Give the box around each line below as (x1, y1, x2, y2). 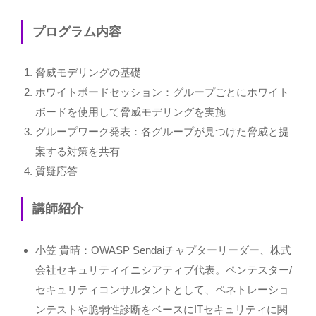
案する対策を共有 (35, 145, 120, 158)
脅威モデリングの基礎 (35, 66, 141, 79)
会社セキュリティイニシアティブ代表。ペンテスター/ (35, 263, 292, 276)
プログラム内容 (32, 24, 121, 39)
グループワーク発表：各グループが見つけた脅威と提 (35, 126, 289, 138)
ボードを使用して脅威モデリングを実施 (35, 106, 226, 119)
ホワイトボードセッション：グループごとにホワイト (35, 86, 289, 99)
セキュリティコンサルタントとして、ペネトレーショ (35, 283, 289, 296)
